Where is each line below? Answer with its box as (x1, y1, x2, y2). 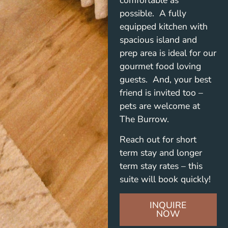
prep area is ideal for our (119, 46, 216, 59)
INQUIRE (150, 198, 187, 211)
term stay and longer (119, 147, 202, 159)
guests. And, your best (119, 73, 211, 85)
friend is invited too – (119, 86, 203, 99)
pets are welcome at (119, 99, 200, 112)
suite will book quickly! (119, 173, 211, 186)
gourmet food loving (119, 60, 201, 72)
